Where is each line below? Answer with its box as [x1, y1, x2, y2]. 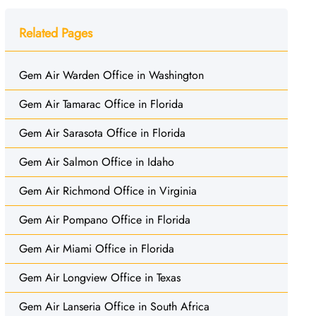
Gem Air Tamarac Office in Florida [18, 95, 183, 112]
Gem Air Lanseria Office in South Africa [18, 298, 209, 315]
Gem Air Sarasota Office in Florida [18, 124, 186, 141]
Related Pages [18, 23, 92, 42]
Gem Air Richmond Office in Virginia [18, 182, 197, 199]
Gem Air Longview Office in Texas [18, 269, 181, 286]
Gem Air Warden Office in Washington [18, 66, 204, 83]
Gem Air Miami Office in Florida [18, 240, 174, 257]
